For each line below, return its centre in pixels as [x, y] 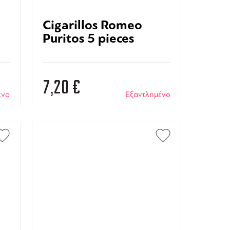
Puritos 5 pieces [88, 39]
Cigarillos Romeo [92, 25]
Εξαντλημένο [148, 94]
